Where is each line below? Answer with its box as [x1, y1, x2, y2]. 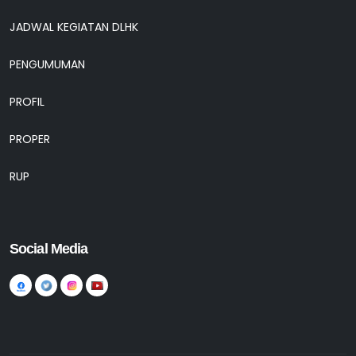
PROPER [10, 131, 50, 148]
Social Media [10, 241, 88, 257]
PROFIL [10, 94, 44, 110]
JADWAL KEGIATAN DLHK [10, 19, 138, 36]
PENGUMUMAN [10, 56, 85, 73]
